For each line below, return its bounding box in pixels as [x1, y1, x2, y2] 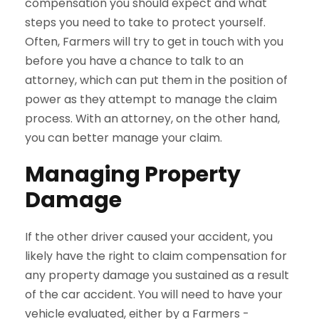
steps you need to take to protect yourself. [25, 14, 266, 31]
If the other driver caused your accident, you [25, 229, 273, 245]
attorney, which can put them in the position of [25, 72, 288, 88]
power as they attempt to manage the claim [25, 91, 277, 108]
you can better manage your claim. [25, 130, 222, 146]
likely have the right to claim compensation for [25, 248, 287, 264]
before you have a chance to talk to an [25, 53, 244, 69]
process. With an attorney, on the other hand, [25, 110, 280, 127]
